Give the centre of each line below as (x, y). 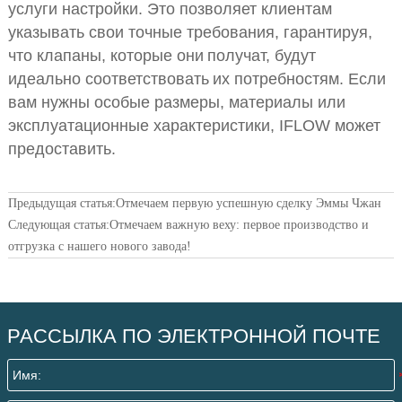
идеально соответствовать (108, 79)
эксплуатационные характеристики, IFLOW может (194, 126)
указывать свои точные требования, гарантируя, (190, 33)
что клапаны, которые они (105, 56)
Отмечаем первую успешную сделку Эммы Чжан (248, 204)
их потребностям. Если (299, 79)
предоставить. (61, 149)
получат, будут (261, 56)
